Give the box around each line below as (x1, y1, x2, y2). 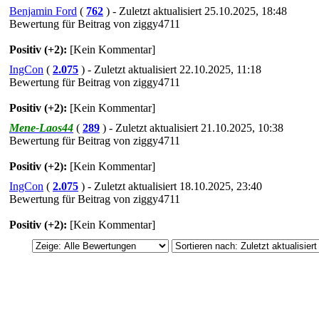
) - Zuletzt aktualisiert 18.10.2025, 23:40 (81, 179, 262, 192)
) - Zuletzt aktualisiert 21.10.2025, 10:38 (103, 121, 283, 134)
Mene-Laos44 (9, 121, 73, 134)
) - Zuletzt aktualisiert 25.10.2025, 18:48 (106, 4, 287, 17)
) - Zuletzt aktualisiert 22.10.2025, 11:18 (81, 63, 261, 75)
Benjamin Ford (9, 4, 77, 17)
